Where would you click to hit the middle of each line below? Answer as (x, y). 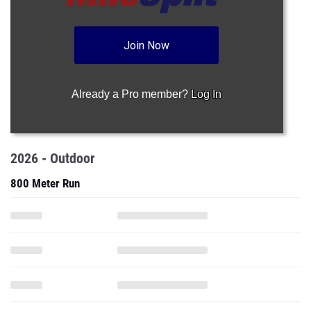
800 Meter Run (45, 183)
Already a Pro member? (132, 94)
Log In (207, 94)
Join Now (147, 45)
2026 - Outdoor (53, 158)
